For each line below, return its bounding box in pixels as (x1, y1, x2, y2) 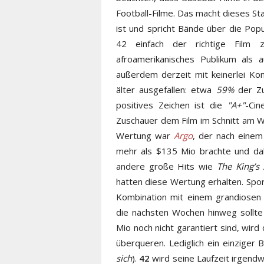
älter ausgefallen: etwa (116, 83, 216, 95)
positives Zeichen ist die (116, 98, 227, 111)
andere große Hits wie (116, 160, 217, 172)
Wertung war (116, 129, 174, 141)
